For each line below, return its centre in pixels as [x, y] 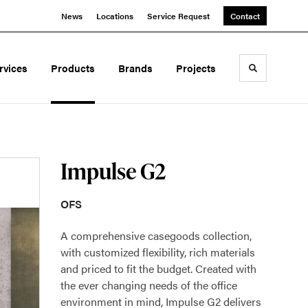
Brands [136, 68]
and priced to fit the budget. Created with [158, 268]
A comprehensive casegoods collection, [156, 235]
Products [73, 68]
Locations [115, 16]
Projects [196, 68]
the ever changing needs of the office [149, 285]
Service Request [178, 16]
